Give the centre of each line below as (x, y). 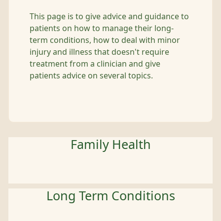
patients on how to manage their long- (102, 28)
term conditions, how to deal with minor (105, 40)
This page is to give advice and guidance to (109, 16)
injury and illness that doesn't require (99, 52)
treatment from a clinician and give (95, 64)
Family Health (110, 145)
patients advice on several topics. (91, 75)
